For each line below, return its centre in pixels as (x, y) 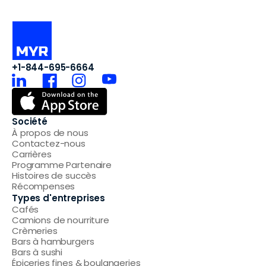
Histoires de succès (54, 175)
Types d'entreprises (59, 198)
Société (30, 121)
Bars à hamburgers (53, 241)
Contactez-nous (49, 143)
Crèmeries (35, 230)
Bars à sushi (37, 252)
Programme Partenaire (62, 164)
